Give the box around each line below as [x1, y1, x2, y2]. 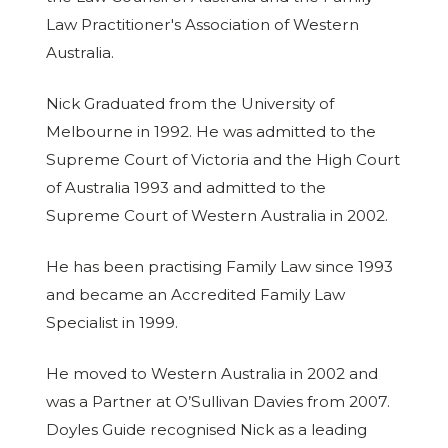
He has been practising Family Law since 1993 [45, 256, 393, 276]
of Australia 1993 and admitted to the [45, 178, 326, 198]
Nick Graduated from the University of [45, 94, 334, 114]
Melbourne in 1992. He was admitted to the [45, 122, 376, 142]
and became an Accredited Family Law [45, 284, 345, 304]
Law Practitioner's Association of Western [45, 15, 359, 35]
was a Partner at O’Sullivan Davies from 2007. [45, 391, 390, 411]
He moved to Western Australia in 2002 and [45, 363, 378, 383]
